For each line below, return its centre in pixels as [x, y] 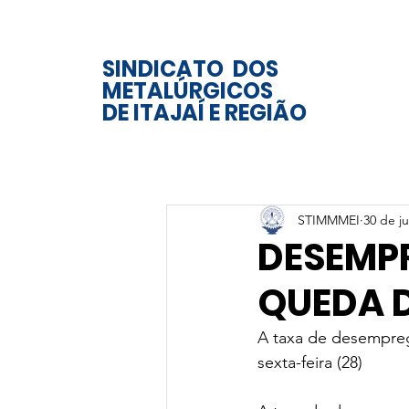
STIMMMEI [329, 220]
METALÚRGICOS [188, 91]
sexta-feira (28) [310, 362]
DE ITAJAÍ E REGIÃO [204, 113]
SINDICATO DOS [193, 69]
